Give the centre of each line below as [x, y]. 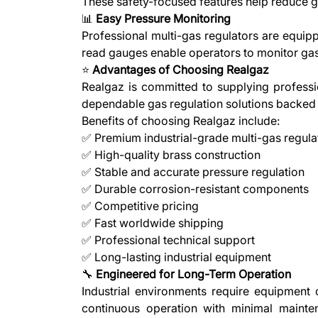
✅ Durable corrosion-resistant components [196, 189]
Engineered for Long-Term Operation [194, 274]
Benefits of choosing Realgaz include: [181, 121]
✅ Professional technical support [169, 240]
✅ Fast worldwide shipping [153, 223]
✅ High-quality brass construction [171, 155]
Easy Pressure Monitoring [164, 18]
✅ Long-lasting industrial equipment [177, 257]
